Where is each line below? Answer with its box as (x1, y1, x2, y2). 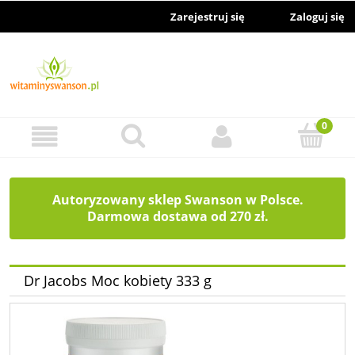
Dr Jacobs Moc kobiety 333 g (24, 271, 212, 291)
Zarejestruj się (170, 9, 245, 24)
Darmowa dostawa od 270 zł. (86, 207, 269, 225)
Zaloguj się (290, 9, 345, 24)
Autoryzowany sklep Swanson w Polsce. (52, 190, 303, 208)
